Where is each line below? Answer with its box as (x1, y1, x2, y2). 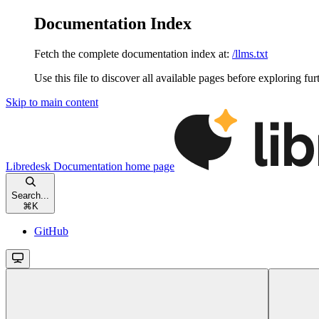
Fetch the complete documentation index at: (34, 47, 229, 60)
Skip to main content (6, 95, 98, 108)
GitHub (34, 224, 68, 237)
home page (122, 159, 174, 172)
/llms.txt (232, 47, 268, 60)
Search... (11, 189, 49, 201)
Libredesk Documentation (6, 159, 122, 172)
